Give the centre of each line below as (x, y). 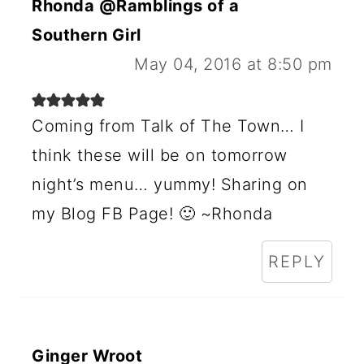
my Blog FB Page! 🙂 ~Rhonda (152, 214)
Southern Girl (87, 35)
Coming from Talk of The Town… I (168, 126)
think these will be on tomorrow (160, 155)
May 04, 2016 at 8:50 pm (233, 64)
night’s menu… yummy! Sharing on (170, 184)
